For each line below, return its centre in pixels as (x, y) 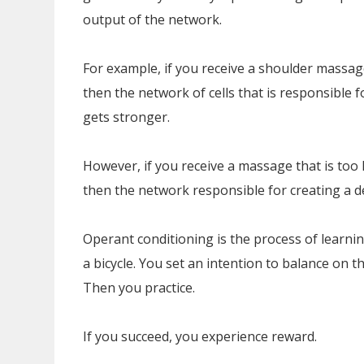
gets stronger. (126, 117)
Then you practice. (139, 288)
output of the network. (152, 19)
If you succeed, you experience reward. (200, 336)
